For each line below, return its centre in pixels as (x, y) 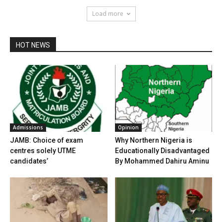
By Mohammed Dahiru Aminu (162, 161)
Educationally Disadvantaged (162, 151)
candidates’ (29, 161)
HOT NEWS (33, 45)
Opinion (128, 128)
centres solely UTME (43, 151)
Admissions (28, 128)
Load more (108, 14)
